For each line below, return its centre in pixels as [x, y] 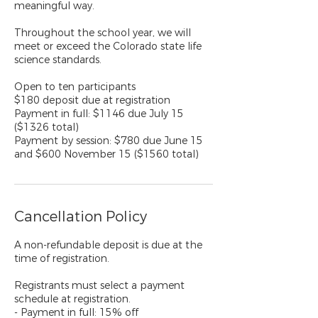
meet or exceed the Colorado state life [108, 46]
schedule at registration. [72, 299]
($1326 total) [46, 127]
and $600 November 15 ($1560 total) [106, 154]
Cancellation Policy [81, 217]
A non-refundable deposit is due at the [108, 245]
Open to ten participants [75, 87]
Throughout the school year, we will [103, 33]
